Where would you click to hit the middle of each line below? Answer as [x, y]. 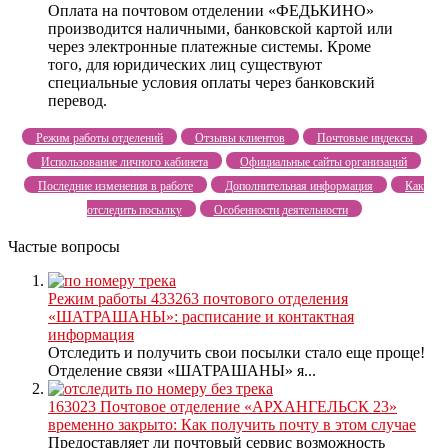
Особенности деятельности [280, 209]
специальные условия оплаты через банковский [211, 82]
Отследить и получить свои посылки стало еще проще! [236, 352]
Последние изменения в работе [115, 185]
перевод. [77, 100]
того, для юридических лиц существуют [185, 64]
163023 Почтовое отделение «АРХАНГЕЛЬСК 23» [222, 406]
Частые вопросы [64, 246]
